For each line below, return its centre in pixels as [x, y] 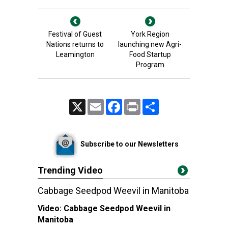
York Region [150, 34]
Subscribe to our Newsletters [129, 144]
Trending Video [70, 170]
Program [150, 65]
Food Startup [150, 54]
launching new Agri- [150, 44]
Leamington [75, 54]
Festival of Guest [75, 34]
